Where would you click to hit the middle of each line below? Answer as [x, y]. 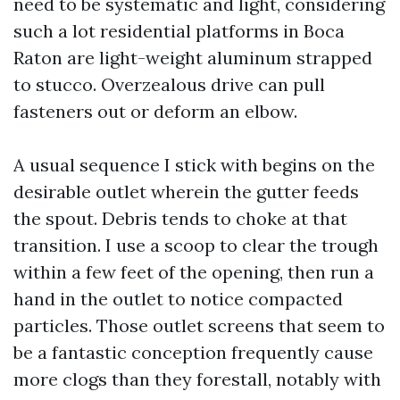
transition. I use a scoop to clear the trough [196, 245]
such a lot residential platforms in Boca [179, 31]
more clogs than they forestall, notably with [197, 379]
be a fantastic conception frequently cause [193, 352]
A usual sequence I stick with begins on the [194, 165]
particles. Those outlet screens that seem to [199, 325]
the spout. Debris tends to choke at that [180, 218]
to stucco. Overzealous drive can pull [169, 84]
